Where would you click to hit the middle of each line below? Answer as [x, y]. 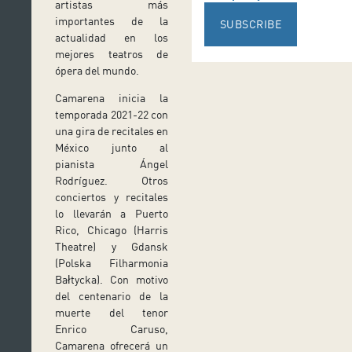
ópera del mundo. [97, 71]
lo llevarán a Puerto [112, 214]
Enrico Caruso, [112, 329]
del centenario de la [112, 296]
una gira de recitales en [112, 131]
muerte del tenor [112, 313]
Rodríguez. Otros [112, 181]
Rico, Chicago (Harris [112, 230]
